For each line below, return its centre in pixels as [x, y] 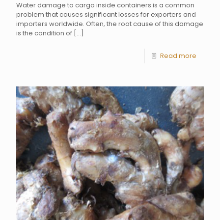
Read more [178, 55]
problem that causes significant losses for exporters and [106, 14]
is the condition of [44, 33]
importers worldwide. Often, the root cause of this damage [110, 24]
